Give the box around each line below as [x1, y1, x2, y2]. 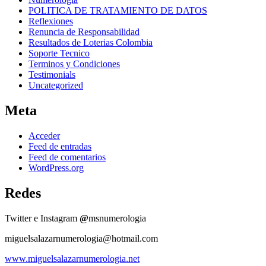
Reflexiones [28, 16, 73, 27]
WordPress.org [28, 163, 84, 173]
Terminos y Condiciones [28, 59, 120, 69]
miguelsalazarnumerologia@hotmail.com [5, 233, 158, 244]
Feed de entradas [28, 141, 91, 152]
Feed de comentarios [28, 152, 106, 163]
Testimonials [28, 69, 75, 80]
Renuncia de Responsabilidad [28, 27, 140, 37]
